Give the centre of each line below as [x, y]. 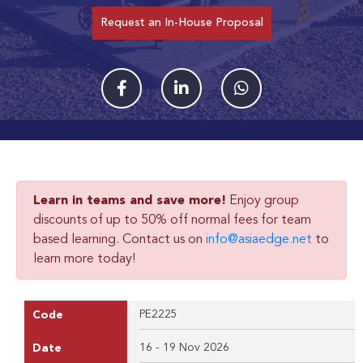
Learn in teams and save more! [130, 201]
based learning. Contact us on [120, 239]
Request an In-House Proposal [181, 22]
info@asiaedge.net [259, 239]
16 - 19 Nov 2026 [184, 347]
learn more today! [84, 259]
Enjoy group [263, 201]
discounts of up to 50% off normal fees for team [172, 220]
